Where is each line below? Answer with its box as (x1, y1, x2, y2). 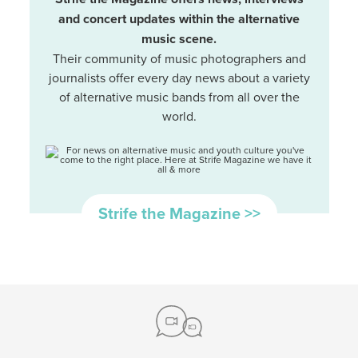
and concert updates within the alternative (58, 9, 300, 28)
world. (161, 106, 197, 125)
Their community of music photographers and (52, 49, 306, 67)
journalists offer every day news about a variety (48, 68, 310, 86)
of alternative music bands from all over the (58, 87, 300, 105)
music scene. (141, 29, 217, 48)
